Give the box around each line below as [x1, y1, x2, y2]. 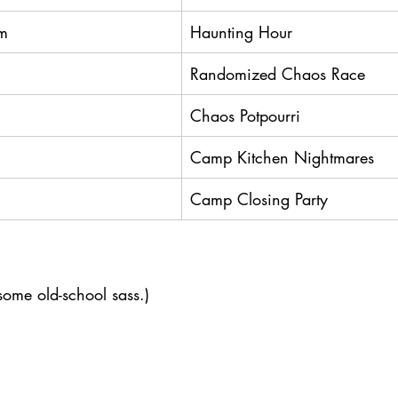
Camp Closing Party [190, 187, 328, 210]
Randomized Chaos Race [190, 62, 365, 84]
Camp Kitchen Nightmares [190, 146, 374, 168]
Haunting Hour [190, 20, 292, 43]
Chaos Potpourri [190, 104, 300, 126]
